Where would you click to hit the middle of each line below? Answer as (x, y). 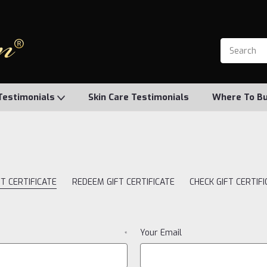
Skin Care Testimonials (138, 97)
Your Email (161, 233)
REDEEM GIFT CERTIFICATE (123, 182)
